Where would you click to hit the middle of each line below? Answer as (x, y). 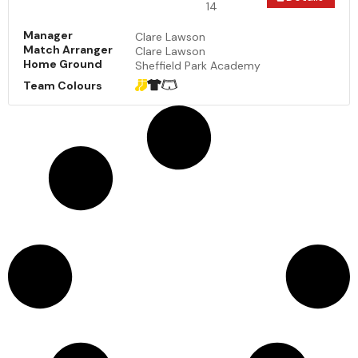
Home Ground (63, 64)
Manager (48, 36)
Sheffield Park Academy (198, 66)
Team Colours (63, 86)
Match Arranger (68, 50)
